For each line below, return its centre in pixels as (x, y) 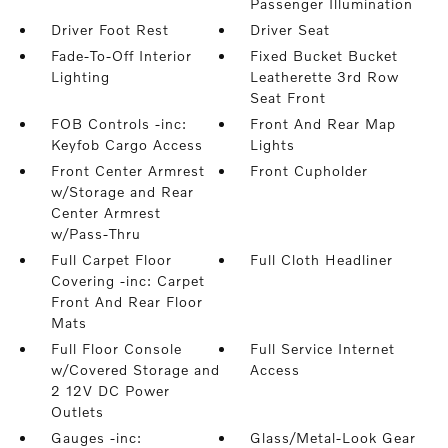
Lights (273, 144)
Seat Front (288, 97)
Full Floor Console (116, 348)
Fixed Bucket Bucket (324, 55)
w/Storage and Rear (122, 191)
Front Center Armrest (127, 170)
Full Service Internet (323, 348)
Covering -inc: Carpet (127, 280)
